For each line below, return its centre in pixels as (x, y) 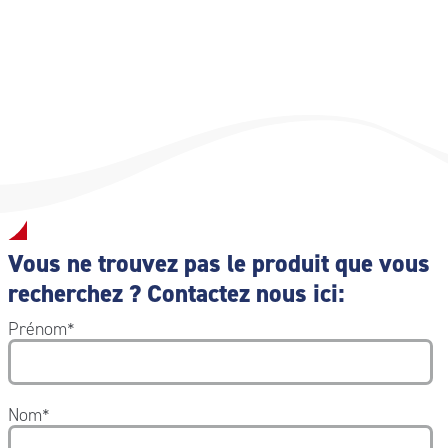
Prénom (37, 328)
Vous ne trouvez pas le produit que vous (218, 263)
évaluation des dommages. (107, 17)
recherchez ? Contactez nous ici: (176, 293)
